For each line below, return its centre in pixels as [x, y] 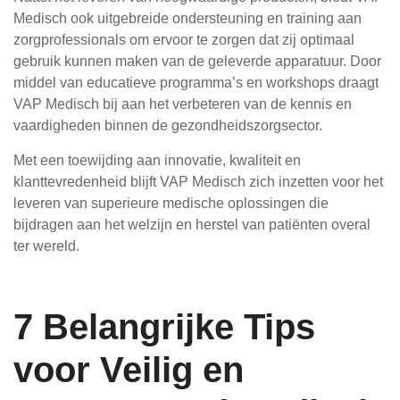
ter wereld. [46, 246]
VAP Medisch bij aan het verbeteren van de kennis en [183, 104]
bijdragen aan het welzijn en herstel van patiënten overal [192, 225]
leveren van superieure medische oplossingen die [171, 203]
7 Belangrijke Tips [164, 327]
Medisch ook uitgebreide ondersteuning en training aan [187, 18]
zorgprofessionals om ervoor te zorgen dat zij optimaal [184, 40]
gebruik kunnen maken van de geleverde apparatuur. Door [197, 61]
